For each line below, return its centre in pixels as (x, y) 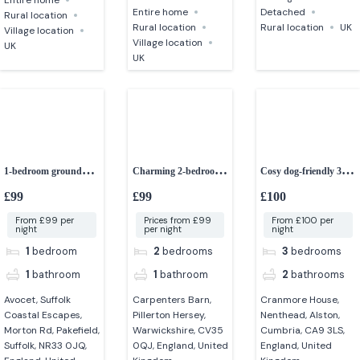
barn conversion (166, 191)
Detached (282, 12)
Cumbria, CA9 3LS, (302, 331)
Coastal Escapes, (43, 315)
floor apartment (37, 191)
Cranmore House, (299, 300)
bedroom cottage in (299, 191)
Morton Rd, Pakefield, (52, 331)
